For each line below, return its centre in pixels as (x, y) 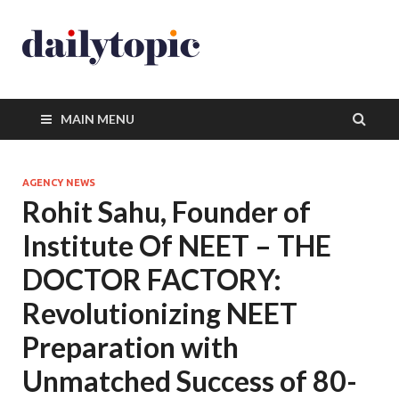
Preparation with (130, 347)
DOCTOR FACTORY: (152, 279)
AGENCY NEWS (59, 183)
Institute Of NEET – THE (177, 245)
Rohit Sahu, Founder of (167, 212)
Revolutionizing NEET (160, 313)
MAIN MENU (98, 119)
